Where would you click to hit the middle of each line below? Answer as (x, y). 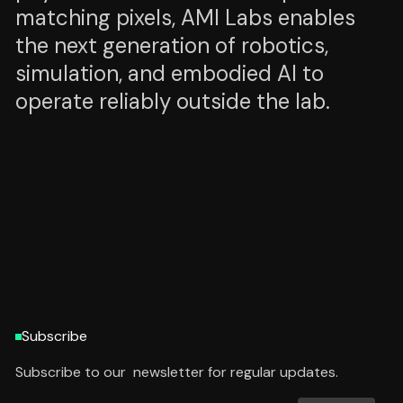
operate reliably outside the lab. (173, 101)
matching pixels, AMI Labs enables (185, 18)
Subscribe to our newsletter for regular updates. (177, 372)
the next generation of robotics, (172, 45)
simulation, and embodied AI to (170, 73)
